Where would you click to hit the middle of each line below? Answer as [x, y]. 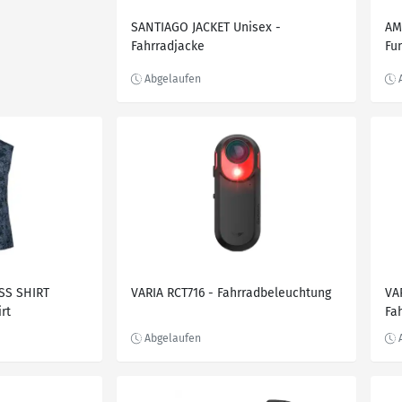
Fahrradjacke [168, 46]
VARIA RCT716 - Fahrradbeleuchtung [231, 293]
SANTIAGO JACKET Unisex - [206, 27]
